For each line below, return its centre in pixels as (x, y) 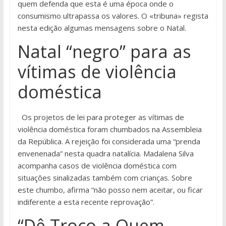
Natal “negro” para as (104, 52)
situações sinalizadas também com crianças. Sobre (105, 178)
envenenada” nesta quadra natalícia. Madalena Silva (105, 154)
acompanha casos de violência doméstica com (97, 166)
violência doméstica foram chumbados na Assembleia (109, 129)
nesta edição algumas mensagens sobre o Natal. (102, 28)
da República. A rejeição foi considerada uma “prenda (109, 142)
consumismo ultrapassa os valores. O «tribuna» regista (113, 16)
